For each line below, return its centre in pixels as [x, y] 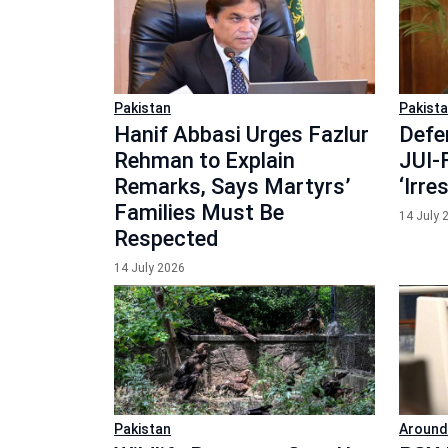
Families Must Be [199, 212]
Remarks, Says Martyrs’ [232, 186]
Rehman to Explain [204, 160]
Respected [166, 238]
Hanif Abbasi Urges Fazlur [241, 134]
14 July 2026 [149, 267]
